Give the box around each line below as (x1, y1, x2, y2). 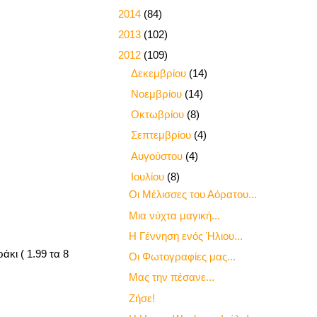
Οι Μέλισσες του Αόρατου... (128, 188, 257, 201)
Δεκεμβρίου (131, 67, 189, 79)
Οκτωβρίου (131, 108, 187, 121)
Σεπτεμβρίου (131, 129, 194, 142)
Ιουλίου (131, 170, 167, 183)
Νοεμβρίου (131, 87, 185, 100)
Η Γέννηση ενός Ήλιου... (128, 229, 243, 242)
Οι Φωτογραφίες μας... (128, 250, 236, 263)
